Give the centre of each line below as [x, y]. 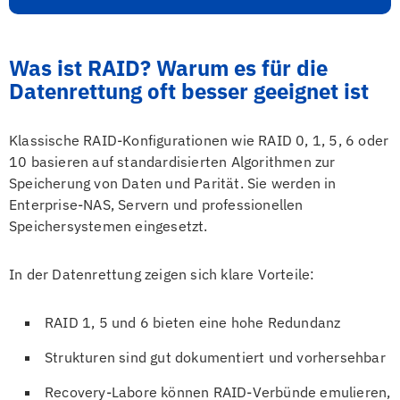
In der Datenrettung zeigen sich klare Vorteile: [162, 274]
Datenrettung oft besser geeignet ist [189, 91]
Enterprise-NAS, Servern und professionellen [156, 204]
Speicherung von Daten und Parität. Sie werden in [173, 183]
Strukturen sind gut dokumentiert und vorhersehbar [215, 357]
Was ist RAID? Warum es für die [168, 67]
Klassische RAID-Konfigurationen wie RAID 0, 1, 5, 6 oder [199, 140]
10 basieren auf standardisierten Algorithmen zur [172, 161]
